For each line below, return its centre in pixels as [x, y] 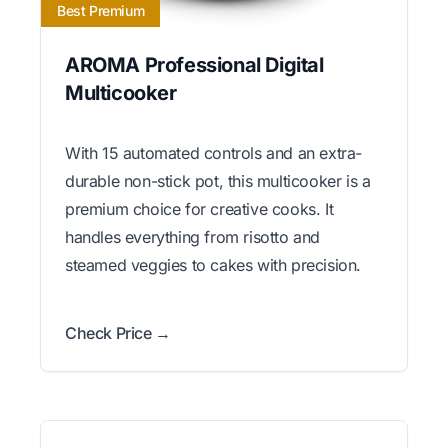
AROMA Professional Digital [194, 64]
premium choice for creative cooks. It [199, 208]
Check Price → [118, 332]
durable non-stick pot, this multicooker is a [218, 180]
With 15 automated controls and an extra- [214, 152]
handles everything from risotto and [193, 236]
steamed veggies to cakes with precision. [213, 264]
